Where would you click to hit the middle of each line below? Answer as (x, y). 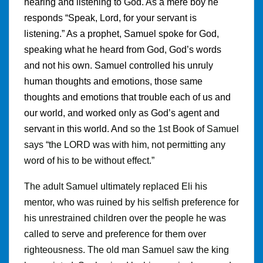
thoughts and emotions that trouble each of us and (127, 97)
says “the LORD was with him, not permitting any (125, 144)
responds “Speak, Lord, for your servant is (110, 18)
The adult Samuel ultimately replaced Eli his (116, 186)
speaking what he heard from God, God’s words (123, 49)
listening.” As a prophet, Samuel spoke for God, (122, 33)
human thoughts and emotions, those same (113, 81)
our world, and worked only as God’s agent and (122, 113)
